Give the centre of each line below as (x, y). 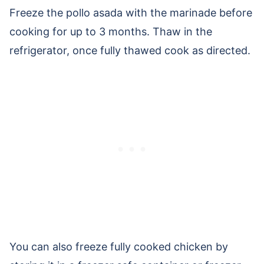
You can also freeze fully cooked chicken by (119, 247)
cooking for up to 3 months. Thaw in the (111, 32)
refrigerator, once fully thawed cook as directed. (130, 51)
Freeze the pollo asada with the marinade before (131, 13)
